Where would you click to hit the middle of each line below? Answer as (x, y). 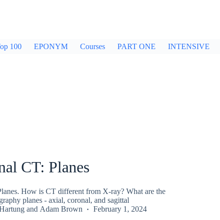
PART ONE (137, 46)
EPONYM (51, 46)
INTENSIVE (189, 46)
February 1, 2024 (120, 209)
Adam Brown (61, 209)
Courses (93, 46)
